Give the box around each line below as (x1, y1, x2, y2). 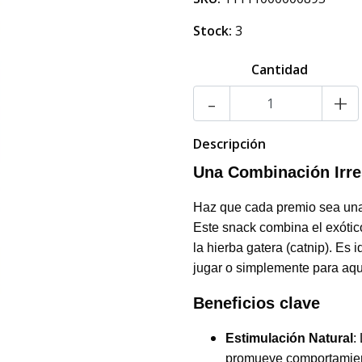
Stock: (193, 22, 232, 40)
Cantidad (250, 61, 308, 78)
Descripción (193, 135, 266, 153)
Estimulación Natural (225, 331, 353, 345)
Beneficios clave (193, 294, 320, 312)
